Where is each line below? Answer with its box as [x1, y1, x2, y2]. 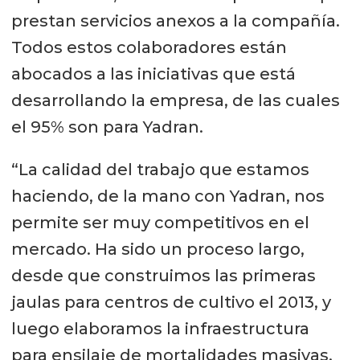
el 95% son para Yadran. [10, 117, 203, 137]
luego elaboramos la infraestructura [10, 318, 309, 338]
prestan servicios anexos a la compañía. [10, 10, 340, 31]
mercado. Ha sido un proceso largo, [10, 239, 305, 259]
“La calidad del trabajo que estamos [10, 159, 309, 179]
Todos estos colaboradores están [10, 37, 287, 57]
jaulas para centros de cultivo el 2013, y [10, 292, 331, 312]
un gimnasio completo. [27, 11, 221, 31]
